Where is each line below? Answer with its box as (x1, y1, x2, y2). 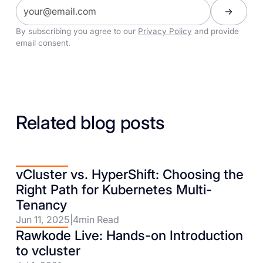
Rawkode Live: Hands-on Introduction (15, 227, 243, 243)
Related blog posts (15, 111, 164, 134)
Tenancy (15, 196, 67, 213)
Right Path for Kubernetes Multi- (15, 181, 212, 197)
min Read (78, 213, 119, 225)
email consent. (15, 38, 70, 48)
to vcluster (15, 242, 80, 258)
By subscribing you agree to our (15, 26, 138, 36)
